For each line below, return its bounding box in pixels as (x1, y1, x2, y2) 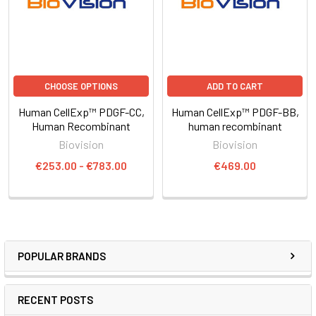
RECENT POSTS (18, 293, 93, 306)
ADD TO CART (207, 80, 263, 92)
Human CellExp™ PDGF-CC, (18, 104, 145, 119)
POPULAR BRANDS (18, 249, 106, 262)
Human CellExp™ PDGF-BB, (171, 104, 299, 119)
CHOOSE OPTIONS (44, 80, 118, 92)
